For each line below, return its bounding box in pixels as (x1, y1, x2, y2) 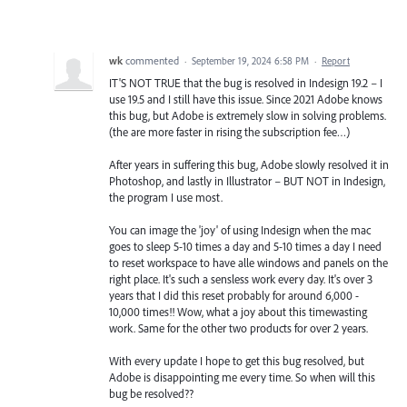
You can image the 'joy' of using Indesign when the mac (109, 222, 371, 237)
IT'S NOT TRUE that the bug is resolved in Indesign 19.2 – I (109, 74, 382, 90)
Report (322, 54, 350, 67)
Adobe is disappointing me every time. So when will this (109, 370, 375, 385)
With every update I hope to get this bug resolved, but (109, 353, 364, 369)
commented (125, 53, 182, 67)
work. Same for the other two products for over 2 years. (109, 320, 368, 335)
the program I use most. (109, 189, 223, 204)
